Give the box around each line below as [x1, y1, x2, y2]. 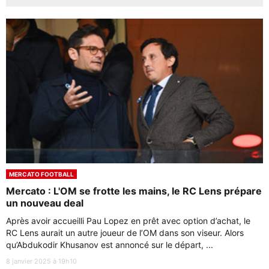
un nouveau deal [6, 196, 83, 209]
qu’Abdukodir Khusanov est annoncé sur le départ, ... [6, 239, 213, 250]
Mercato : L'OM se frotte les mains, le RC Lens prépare [6, 184, 262, 197]
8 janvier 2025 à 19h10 [6, 256, 77, 265]
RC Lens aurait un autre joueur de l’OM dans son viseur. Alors [6, 227, 244, 238]
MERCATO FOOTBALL [9, 170, 74, 178]
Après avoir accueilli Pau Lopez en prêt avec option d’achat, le [6, 215, 250, 226]
